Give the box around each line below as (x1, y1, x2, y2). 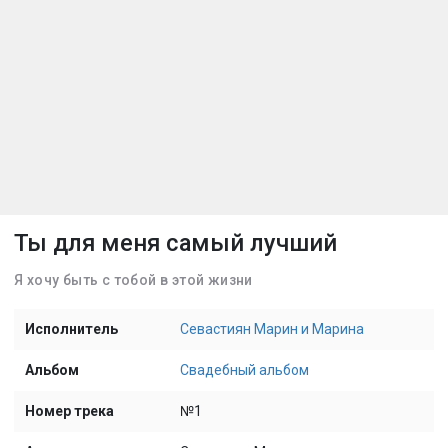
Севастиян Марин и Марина (179, 321, 364, 337)
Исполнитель (24, 321, 118, 337)
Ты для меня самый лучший (14, 229, 337, 257)
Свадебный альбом (179, 362, 309, 378)
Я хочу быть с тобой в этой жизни (14, 272, 253, 288)
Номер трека (24, 403, 114, 419)
